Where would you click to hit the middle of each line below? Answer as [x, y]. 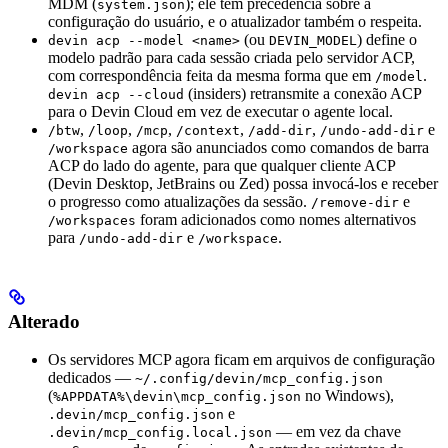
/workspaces [92, 220]
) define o [387, 39]
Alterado [44, 321]
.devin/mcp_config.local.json [160, 433]
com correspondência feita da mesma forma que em [211, 75]
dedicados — [91, 378]
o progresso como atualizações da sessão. [179, 201]
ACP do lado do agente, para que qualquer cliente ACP [221, 165]
